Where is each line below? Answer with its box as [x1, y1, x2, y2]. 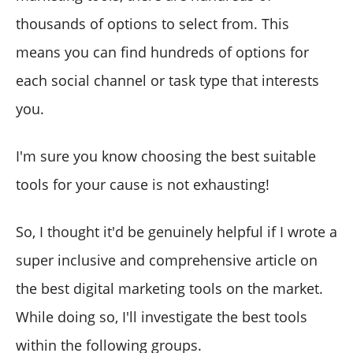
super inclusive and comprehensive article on [16, 250, 318, 269]
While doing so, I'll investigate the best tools [16, 307, 307, 326]
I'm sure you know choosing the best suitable [16, 146, 316, 165]
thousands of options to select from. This [16, 13, 289, 33]
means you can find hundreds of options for [16, 42, 309, 61]
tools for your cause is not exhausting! [16, 174, 269, 194]
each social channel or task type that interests [16, 70, 319, 90]
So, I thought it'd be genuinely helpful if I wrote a [16, 221, 337, 241]
